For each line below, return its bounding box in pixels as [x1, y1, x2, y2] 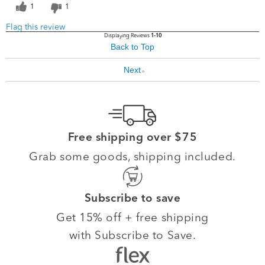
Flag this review [6, 21, 65, 33]
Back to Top [111, 42, 154, 52]
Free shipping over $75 [67, 132, 198, 144]
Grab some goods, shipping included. [29, 149, 236, 164]
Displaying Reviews [104, 32, 151, 39]
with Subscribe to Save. [69, 228, 196, 243]
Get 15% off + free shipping [56, 210, 209, 225]
